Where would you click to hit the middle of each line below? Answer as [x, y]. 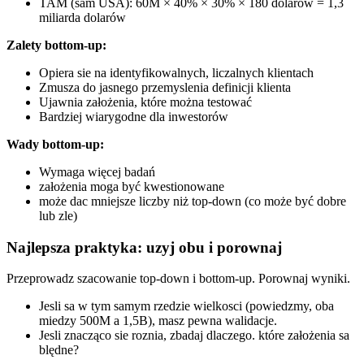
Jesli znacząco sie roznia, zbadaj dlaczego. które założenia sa [194, 336]
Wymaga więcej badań [97, 171]
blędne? [59, 350]
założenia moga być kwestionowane [132, 186]
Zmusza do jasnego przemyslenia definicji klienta [165, 87]
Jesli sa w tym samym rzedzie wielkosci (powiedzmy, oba [186, 306]
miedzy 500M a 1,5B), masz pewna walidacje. [158, 321]
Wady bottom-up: [55, 144]
